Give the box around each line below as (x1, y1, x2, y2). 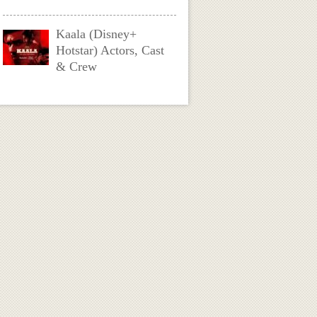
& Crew (56, 59, 98, 74)
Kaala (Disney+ (56, 27, 137, 41)
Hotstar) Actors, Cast (56, 43, 165, 57)
